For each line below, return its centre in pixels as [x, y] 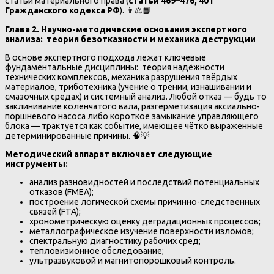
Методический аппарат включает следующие [109, 154]
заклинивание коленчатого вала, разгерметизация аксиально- [132, 106]
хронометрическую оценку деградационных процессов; [145, 221]
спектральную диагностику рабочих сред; [115, 241]
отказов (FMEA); [61, 192]
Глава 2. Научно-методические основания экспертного [126, 29]
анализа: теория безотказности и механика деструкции [130, 39]
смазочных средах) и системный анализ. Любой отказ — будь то [136, 96]
